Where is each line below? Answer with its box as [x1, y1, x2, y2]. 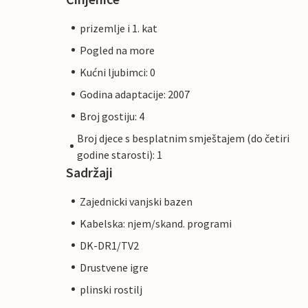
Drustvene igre [80, 260, 148, 274]
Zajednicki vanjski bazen [80, 194, 192, 208]
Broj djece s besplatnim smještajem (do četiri [77, 131, 290, 145]
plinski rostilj [80, 282, 142, 296]
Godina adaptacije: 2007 [80, 87, 190, 101]
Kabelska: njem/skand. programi [80, 216, 232, 230]
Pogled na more [80, 43, 155, 57]
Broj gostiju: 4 [80, 109, 144, 123]
